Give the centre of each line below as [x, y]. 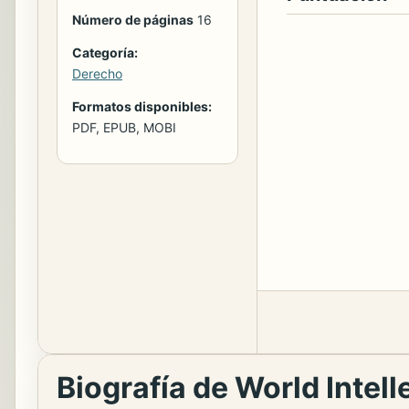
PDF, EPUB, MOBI [124, 127]
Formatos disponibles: [142, 106]
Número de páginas [133, 19]
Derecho [97, 73]
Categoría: [105, 52]
